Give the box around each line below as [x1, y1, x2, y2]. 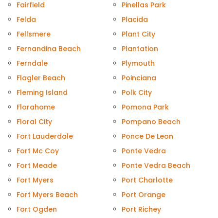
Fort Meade [17, 161, 57, 171]
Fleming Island [17, 88, 68, 98]
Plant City [122, 29, 155, 39]
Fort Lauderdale [17, 131, 73, 142]
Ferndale [17, 58, 48, 69]
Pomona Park [122, 102, 169, 112]
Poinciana [122, 73, 156, 83]
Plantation [122, 44, 158, 54]
